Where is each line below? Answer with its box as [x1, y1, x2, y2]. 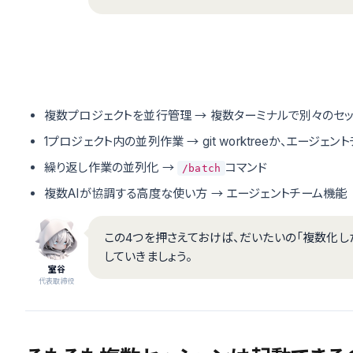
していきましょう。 [104, 249, 193, 264]
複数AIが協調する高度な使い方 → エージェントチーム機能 [44, 186, 347, 201]
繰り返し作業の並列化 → [44, 160, 178, 175]
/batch [182, 162, 221, 174]
